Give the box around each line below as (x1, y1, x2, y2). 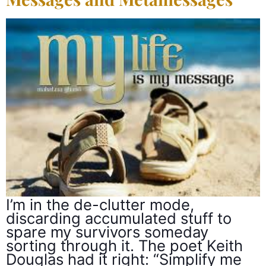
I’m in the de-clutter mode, (6, 195, 194, 214)
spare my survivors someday (6, 223, 208, 242)
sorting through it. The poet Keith (6, 236, 243, 255)
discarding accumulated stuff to (6, 209, 232, 228)
